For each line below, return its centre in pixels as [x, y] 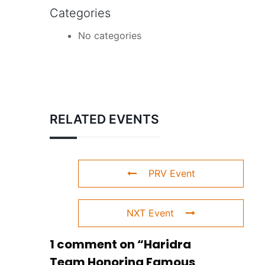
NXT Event [150, 213]
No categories [110, 36]
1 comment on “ [97, 245]
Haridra [167, 245]
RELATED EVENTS [104, 119]
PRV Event [172, 174]
